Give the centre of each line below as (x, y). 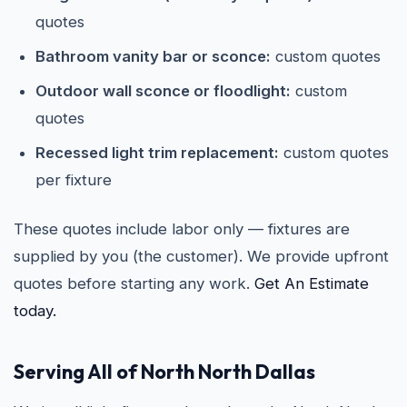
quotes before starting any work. (134, 283)
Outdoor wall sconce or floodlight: (163, 91)
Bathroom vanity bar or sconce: (153, 56)
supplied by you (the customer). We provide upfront (201, 256)
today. (35, 311)
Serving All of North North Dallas (164, 372)
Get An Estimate (312, 283)
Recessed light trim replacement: (157, 153)
